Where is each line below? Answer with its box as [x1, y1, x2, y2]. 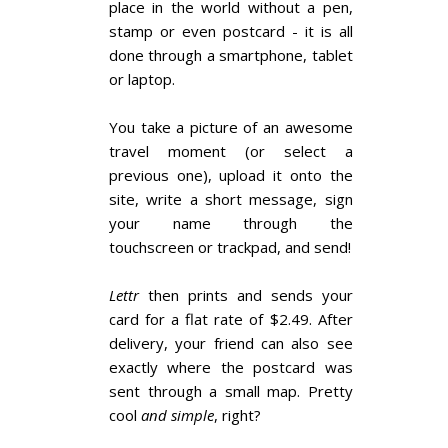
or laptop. [109, 69, 175, 89]
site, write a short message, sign [109, 189, 353, 209]
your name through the [109, 213, 353, 233]
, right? [214, 405, 261, 425]
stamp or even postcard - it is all [109, 21, 353, 41]
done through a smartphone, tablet [109, 45, 353, 65]
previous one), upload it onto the [109, 165, 353, 185]
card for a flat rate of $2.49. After [109, 309, 353, 329]
